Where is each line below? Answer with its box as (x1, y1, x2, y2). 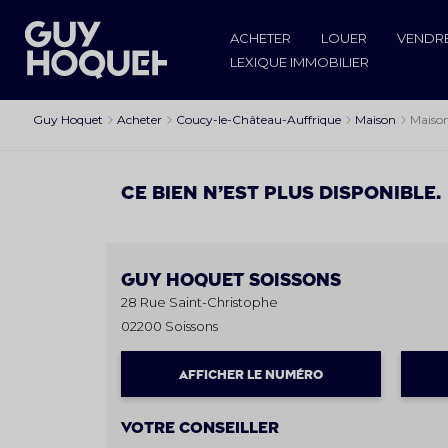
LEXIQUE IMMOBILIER (229, 54, 369, 70)
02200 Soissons (120, 317, 218, 334)
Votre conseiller (120, 421, 279, 435)
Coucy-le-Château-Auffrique (176, 112, 341, 127)
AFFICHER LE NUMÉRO (179, 369, 324, 380)
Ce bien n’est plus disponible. (120, 185, 441, 201)
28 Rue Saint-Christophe (120, 293, 278, 310)
